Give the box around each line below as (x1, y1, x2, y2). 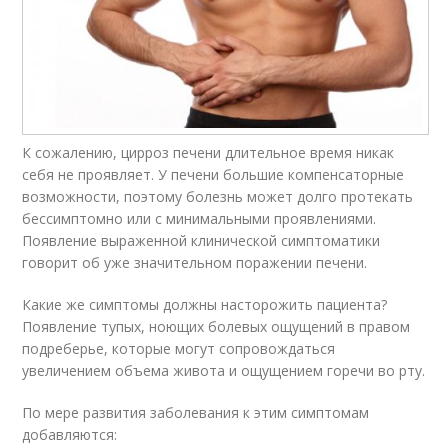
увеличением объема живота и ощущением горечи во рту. (22, 360, 426, 380)
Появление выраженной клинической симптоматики (22, 230, 381, 250)
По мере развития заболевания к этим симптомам (22, 402, 370, 422)
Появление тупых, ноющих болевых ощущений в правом (22, 316, 411, 336)
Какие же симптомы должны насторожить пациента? (22, 294, 388, 314)
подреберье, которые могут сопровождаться (22, 338, 336, 358)
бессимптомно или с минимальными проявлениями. (22, 208, 377, 228)
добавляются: (22, 424, 118, 444)
